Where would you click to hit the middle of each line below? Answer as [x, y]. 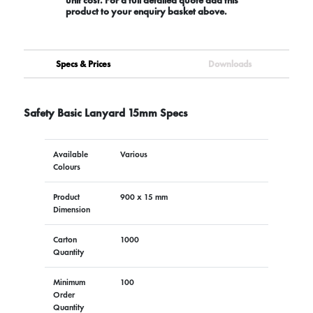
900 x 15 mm [144, 197]
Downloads [230, 64]
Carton [65, 239]
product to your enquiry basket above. [146, 11]
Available [70, 154]
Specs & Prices [83, 64]
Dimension [71, 209]
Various [133, 154]
